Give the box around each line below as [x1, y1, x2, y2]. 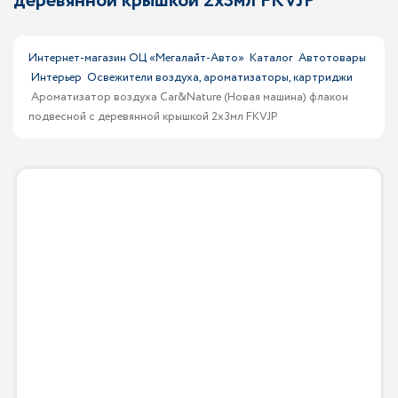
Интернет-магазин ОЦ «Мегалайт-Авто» [28, 50, 244, 67]
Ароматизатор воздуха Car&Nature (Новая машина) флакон [31, 89, 348, 106]
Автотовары [298, 50, 366, 67]
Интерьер [31, 69, 82, 86]
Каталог [250, 50, 293, 67]
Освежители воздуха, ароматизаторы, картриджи [87, 69, 353, 86]
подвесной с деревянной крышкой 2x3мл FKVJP [28, 108, 278, 125]
